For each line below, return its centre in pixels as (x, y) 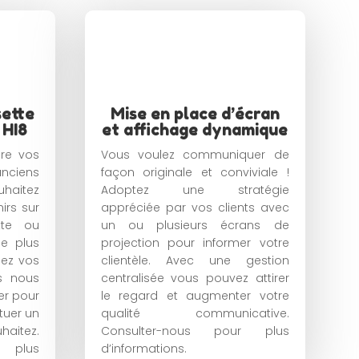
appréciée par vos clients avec (195, 207)
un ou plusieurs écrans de (195, 225)
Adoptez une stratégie (195, 190)
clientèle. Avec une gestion (195, 260)
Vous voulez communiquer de (195, 154)
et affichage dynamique (195, 129)
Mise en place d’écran (195, 113)
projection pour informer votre (195, 242)
